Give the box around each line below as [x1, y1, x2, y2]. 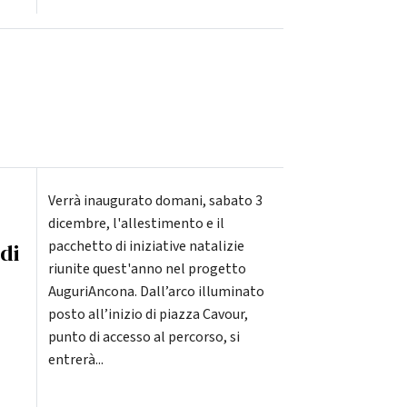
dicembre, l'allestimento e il [47, 213, 224, 234]
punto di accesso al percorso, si [47, 327, 240, 348]
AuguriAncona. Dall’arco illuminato [47, 282, 264, 303]
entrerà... [47, 350, 104, 371]
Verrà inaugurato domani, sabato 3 [47, 191, 263, 212]
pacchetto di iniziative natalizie [47, 236, 244, 257]
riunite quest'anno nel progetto [47, 259, 246, 280]
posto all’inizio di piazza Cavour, [47, 304, 248, 325]
